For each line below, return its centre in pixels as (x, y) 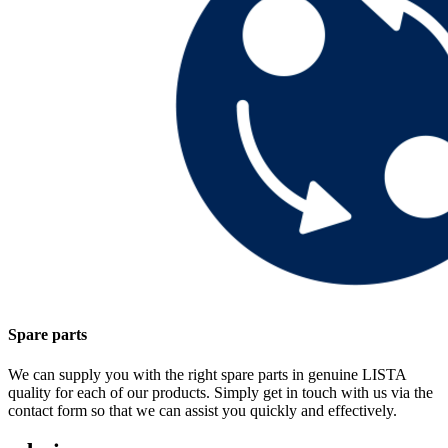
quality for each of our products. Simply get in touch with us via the (220, 392)
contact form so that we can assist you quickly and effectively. (202, 410)
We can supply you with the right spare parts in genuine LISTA (207, 374)
